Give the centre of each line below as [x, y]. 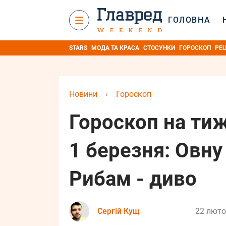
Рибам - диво [133, 179]
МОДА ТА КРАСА [115, 48]
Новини [83, 94]
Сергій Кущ [119, 211]
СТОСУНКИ [159, 48]
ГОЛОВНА [189, 20]
